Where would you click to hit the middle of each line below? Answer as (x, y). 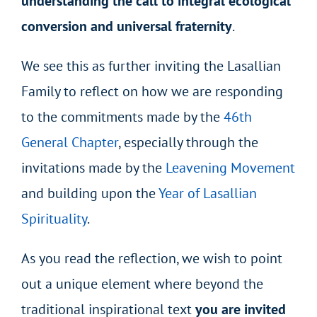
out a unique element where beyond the (142, 283)
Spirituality (54, 218)
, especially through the (188, 142)
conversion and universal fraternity (126, 26)
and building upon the (90, 193)
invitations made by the (93, 167)
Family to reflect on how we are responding (152, 91)
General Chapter (69, 142)
